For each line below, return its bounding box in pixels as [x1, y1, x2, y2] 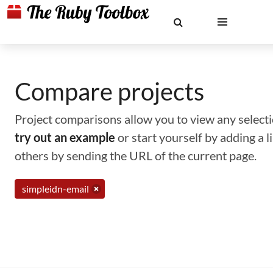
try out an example [15, 130, 115, 144]
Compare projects [15, 77, 204, 106]
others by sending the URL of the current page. [15, 148, 257, 163]
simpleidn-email [22, 183, 89, 194]
